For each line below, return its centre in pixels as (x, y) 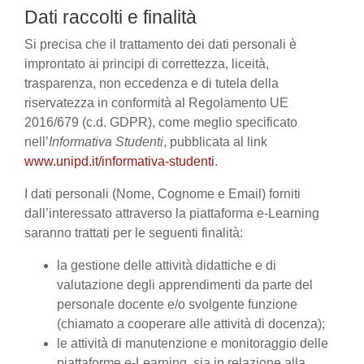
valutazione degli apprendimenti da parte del (185, 285)
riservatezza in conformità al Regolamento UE (156, 103)
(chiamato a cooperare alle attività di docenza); (191, 324)
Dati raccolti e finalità (110, 17)
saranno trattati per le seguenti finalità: (134, 233)
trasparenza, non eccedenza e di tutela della (152, 83)
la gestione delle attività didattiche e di (167, 265)
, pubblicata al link (215, 142)
